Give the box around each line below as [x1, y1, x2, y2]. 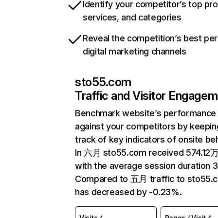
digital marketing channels [83, 46, 186, 56]
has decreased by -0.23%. [75, 187, 182, 197]
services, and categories [83, 12, 182, 22]
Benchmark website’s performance [75, 108, 216, 118]
